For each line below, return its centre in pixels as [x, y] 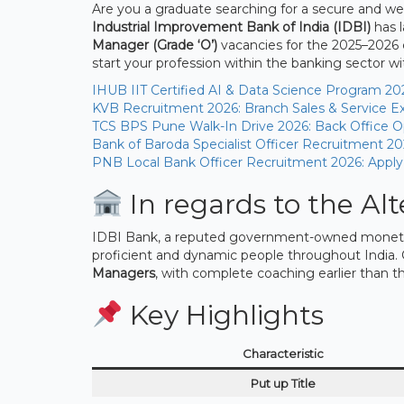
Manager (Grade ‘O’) [155, 45]
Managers [124, 273]
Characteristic [283, 353]
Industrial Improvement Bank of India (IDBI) [231, 27]
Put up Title [283, 383]
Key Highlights [224, 315]
